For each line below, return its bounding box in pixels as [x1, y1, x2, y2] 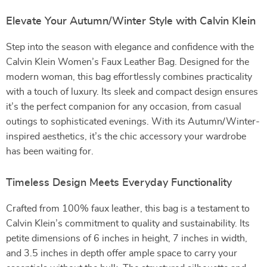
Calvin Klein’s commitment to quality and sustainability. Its [6, 219, 250, 228]
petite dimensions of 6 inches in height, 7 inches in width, [6, 234, 247, 243]
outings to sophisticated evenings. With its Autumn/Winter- [6, 117, 260, 126]
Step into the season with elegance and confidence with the [6, 42, 254, 52]
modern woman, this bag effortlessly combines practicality [6, 72, 252, 82]
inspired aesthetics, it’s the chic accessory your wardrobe [6, 132, 246, 141]
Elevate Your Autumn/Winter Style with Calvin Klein [6, 16, 256, 27]
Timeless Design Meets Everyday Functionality [6, 178, 232, 188]
